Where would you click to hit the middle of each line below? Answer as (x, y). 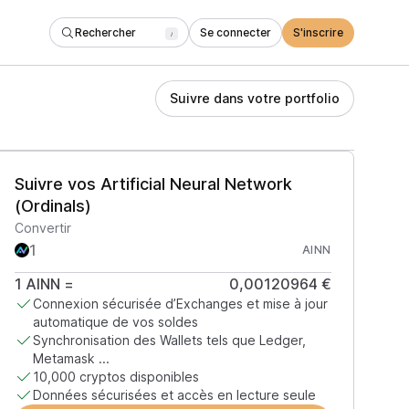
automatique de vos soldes (115, 322)
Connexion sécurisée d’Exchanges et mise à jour (180, 304)
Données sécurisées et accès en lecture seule (174, 395)
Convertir (42, 228)
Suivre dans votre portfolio (255, 98)
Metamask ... (71, 358)
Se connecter (236, 32)
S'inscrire (318, 32)
